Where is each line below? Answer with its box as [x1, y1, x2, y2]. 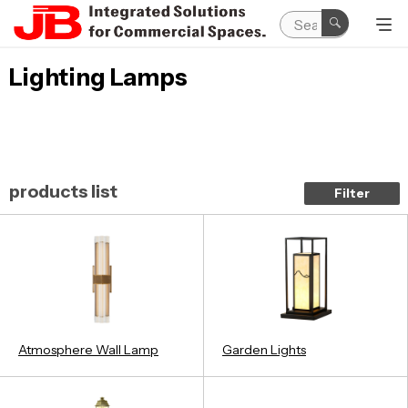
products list [9, 181, 117, 202]
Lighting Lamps [9, 63, 188, 92]
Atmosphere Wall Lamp [18, 341, 158, 358]
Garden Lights [222, 341, 306, 358]
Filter [334, 186, 370, 200]
